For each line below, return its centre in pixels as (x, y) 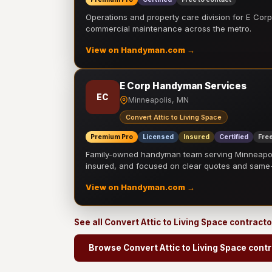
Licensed (158, 137)
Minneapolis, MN (158, 100)
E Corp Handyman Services (183, 86)
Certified (234, 137)
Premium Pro (112, 137)
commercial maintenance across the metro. (168, 29)
